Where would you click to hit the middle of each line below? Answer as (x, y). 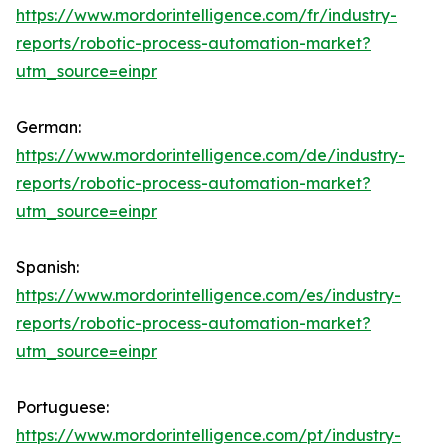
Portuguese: (62, 407)
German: (48, 127)
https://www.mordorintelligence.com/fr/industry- (206, 15)
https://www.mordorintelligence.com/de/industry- (210, 155)
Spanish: (47, 267)
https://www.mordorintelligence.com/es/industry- (208, 295)
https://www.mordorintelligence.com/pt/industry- (208, 435)
